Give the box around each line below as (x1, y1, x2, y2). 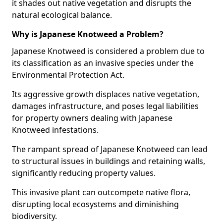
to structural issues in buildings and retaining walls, (12, 156, 205, 166)
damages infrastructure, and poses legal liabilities (12, 101, 199, 111)
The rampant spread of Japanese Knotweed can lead (12, 144, 208, 155)
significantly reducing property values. (12, 167, 156, 178)
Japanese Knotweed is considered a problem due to (12, 46, 205, 56)
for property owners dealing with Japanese (12, 112, 172, 123)
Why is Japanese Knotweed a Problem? (12, 29, 164, 40)
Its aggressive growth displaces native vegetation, (12, 89, 199, 100)
